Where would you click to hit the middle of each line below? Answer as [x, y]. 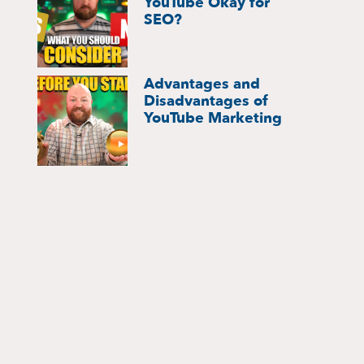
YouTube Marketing [212, 118]
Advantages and [201, 84]
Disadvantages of [206, 101]
